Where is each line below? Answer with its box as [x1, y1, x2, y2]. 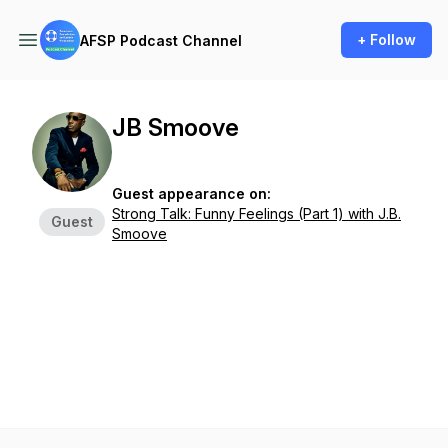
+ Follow [357, 31, 416, 48]
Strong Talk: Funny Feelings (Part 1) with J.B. [112, 205, 401, 222]
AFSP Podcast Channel [80, 31, 242, 49]
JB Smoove [112, 113, 239, 142]
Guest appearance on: [112, 185, 271, 202]
